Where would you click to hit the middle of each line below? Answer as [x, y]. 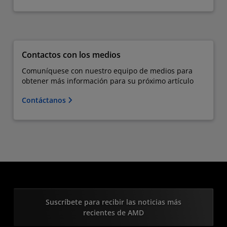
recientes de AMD [113, 213]
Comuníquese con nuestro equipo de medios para [107, 71]
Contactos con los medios [71, 55]
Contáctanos [45, 100]
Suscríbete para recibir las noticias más [113, 202]
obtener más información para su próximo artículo [108, 81]
